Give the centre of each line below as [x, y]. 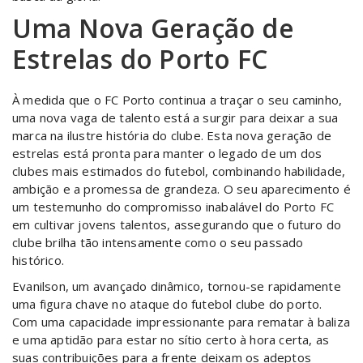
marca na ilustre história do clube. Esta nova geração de [172, 135]
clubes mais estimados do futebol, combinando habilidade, [179, 171]
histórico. [38, 260]
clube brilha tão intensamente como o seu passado [158, 242]
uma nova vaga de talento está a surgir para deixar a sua [175, 117]
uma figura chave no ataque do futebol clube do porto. [167, 304]
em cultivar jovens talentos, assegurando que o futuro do [177, 224]
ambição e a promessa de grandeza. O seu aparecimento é [181, 189]
